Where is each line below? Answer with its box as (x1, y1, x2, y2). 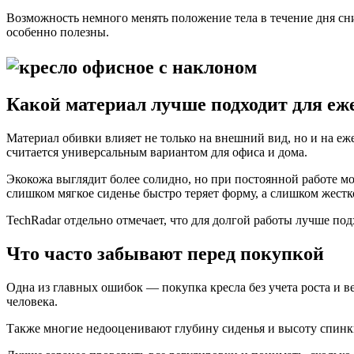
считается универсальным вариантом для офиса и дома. (6, 145, 307, 159)
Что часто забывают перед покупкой (6, 243, 324, 264)
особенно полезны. (6, 25, 109, 40)
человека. (6, 294, 58, 308)
